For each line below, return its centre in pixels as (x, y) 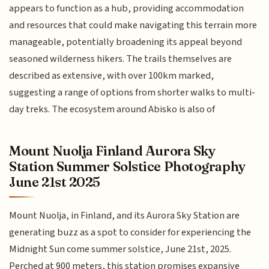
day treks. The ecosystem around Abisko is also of (112, 109)
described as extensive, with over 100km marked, (112, 75)
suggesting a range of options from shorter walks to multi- (132, 92)
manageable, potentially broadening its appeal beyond (126, 42)
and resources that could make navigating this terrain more (133, 25)
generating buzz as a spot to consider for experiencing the (130, 233)
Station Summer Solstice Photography (127, 167)
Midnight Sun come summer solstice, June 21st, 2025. (120, 249)
